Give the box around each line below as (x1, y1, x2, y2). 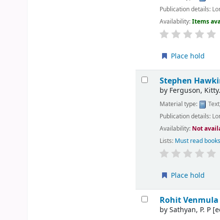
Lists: (160, 137, 174, 146)
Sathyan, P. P (169, 205, 211, 216)
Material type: (160, 99, 199, 109)
